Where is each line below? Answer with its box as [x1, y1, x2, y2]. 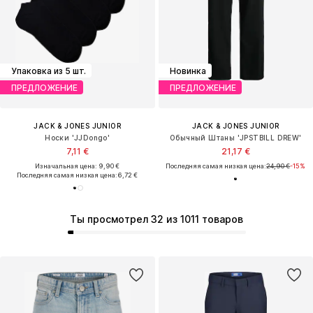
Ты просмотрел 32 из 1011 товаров [70, 213, 243, 225]
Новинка [169, 65, 206, 76]
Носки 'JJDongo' [45, 133, 110, 143]
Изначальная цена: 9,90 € [35, 162, 120, 170]
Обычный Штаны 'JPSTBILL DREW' [169, 133, 302, 143]
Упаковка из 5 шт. [11, 65, 86, 76]
